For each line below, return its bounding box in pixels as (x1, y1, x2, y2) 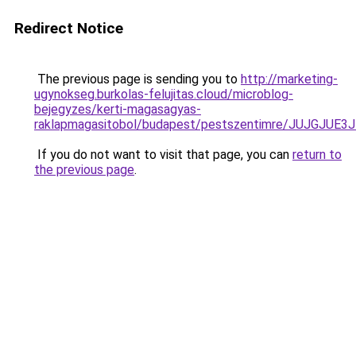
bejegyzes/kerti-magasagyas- (34, 102, 201, 117)
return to (292, 147, 342, 162)
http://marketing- (241, 72, 338, 87)
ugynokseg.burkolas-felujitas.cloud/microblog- (34, 87, 293, 102)
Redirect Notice (14, 19, 123, 37)
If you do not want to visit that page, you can (34, 147, 292, 162)
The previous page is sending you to (34, 72, 241, 87)
